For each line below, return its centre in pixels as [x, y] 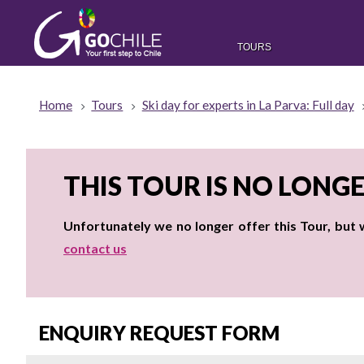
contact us [95, 249]
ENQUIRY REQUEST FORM [159, 333]
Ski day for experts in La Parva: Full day [248, 105]
